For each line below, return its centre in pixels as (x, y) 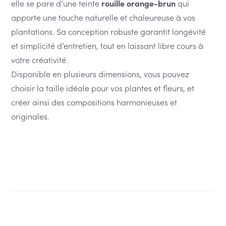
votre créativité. (40, 59)
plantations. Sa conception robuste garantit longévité (109, 31)
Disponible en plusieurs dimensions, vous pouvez (100, 73)
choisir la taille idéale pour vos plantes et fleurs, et (103, 88)
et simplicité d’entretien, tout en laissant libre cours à (107, 45)
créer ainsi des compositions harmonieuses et (94, 102)
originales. (31, 116)
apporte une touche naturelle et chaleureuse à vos (103, 17)
